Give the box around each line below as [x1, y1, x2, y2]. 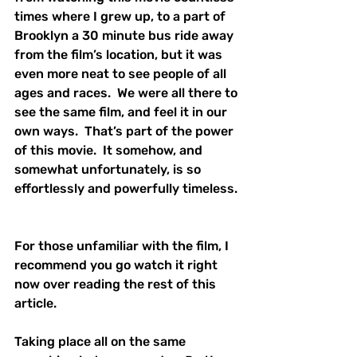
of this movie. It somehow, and [14, 143, 206, 159]
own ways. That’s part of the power [14, 124, 237, 139]
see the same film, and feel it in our [14, 104, 230, 120]
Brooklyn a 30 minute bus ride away [14, 28, 237, 44]
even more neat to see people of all [14, 66, 229, 82]
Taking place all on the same [14, 334, 189, 350]
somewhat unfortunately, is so [14, 162, 204, 178]
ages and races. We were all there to [14, 85, 241, 101]
